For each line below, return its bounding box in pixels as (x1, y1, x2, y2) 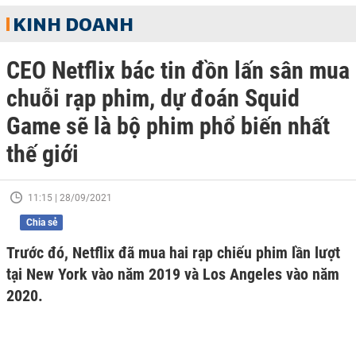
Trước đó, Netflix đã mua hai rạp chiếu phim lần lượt (6, 243, 340, 262)
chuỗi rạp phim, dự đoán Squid (6, 84, 300, 112)
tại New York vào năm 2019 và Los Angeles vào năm (6, 265, 339, 284)
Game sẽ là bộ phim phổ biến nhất (6, 112, 330, 140)
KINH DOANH (13, 12, 133, 36)
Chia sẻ (25, 217, 57, 228)
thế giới (6, 140, 79, 168)
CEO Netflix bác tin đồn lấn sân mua (6, 56, 350, 84)
